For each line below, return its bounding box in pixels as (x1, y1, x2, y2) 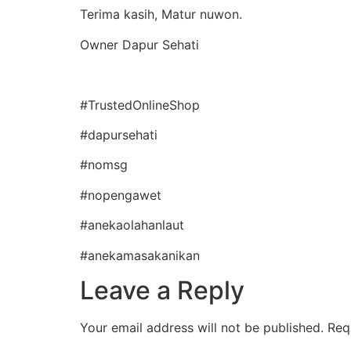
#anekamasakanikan (80, 247, 200, 263)
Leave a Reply (80, 274, 244, 306)
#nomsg (80, 157, 128, 173)
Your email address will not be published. (80, 319, 324, 335)
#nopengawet (80, 186, 161, 203)
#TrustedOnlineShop (80, 96, 200, 113)
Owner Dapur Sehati (80, 36, 199, 52)
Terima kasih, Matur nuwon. (80, 6, 242, 23)
